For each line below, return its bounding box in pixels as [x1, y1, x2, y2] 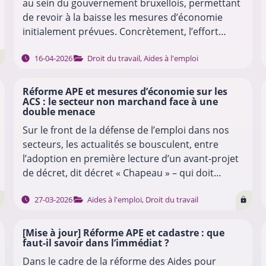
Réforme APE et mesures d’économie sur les [22, 85, 227, 99]
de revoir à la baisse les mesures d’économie [22, 11, 223, 24]
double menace [22, 105, 95, 119]
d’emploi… [22, 53, 69, 67]
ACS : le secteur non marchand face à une [22, 95, 218, 109]
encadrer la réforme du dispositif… [22, 180, 178, 194]
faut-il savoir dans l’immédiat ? [22, 236, 169, 249]
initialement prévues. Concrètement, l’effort [22, 25, 218, 39]
